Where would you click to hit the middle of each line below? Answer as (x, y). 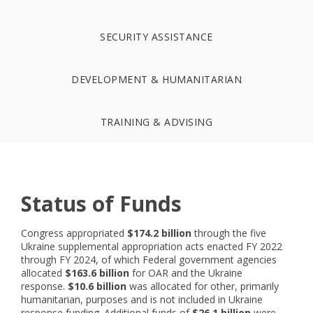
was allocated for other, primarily (203, 286)
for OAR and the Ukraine (186, 273)
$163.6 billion (97, 273)
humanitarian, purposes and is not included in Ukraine (142, 299)
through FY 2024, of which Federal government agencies (149, 260)
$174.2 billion (159, 233)
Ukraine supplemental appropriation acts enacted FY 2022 (152, 246)
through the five (229, 233)
